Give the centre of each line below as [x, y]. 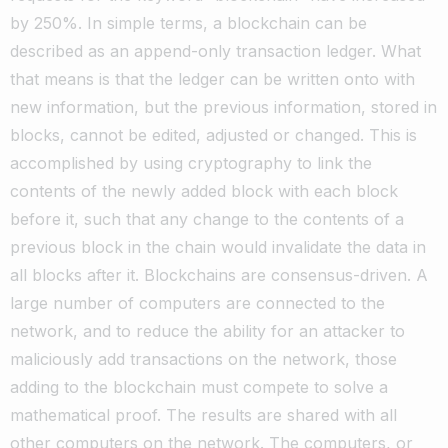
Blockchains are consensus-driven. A [286, 275]
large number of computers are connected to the [197, 303]
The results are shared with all [281, 415]
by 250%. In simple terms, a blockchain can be [188, 23]
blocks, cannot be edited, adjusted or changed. [189, 135]
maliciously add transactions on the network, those [203, 359]
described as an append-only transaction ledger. [195, 51]
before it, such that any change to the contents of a [207, 219]
